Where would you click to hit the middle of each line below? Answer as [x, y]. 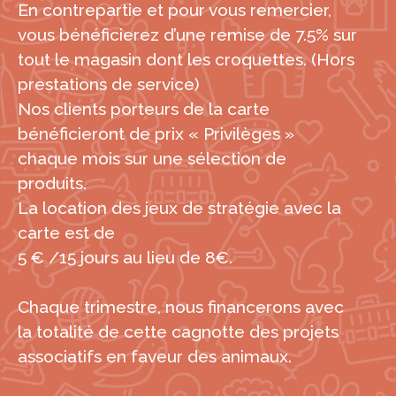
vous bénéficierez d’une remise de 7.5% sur [187, 35]
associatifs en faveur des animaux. [155, 357]
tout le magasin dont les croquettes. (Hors [186, 60]
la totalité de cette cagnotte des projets [178, 332]
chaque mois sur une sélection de [152, 159]
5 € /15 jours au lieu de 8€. [125, 258]
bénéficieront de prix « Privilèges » [156, 134]
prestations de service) [109, 84]
